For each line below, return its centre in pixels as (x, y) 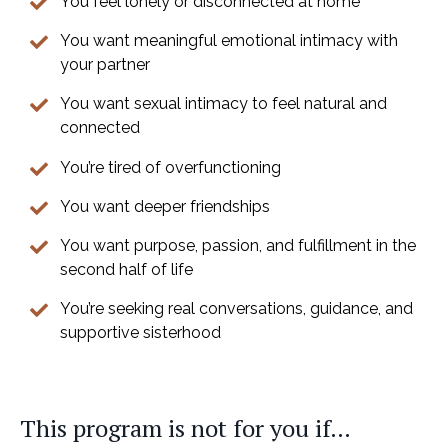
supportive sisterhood (140, 333)
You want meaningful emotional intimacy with (229, 41)
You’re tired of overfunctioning (170, 167)
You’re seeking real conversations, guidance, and (236, 309)
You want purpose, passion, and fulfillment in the (238, 245)
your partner (105, 65)
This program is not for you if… (185, 428)
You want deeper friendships (165, 206)
